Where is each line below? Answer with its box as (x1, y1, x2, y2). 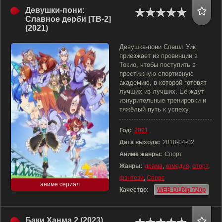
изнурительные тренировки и (119, 97, 206, 104)
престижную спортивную (119, 70, 194, 77)
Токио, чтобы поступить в (119, 61, 196, 68)
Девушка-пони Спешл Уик (119, 43, 196, 51)
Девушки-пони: (25, 6, 85, 14)
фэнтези (119, 174, 144, 181)
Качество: (119, 186, 149, 193)
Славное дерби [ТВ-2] (25, 15, 111, 23)
